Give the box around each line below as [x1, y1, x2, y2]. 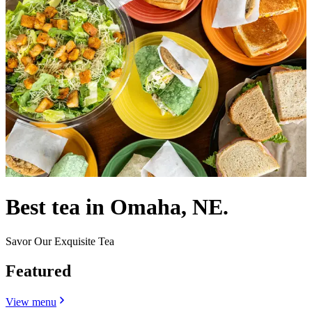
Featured [6, 261, 71, 280]
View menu [6, 295, 56, 308]
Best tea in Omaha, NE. [6, 194, 228, 220]
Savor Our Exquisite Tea [6, 235, 114, 247]
